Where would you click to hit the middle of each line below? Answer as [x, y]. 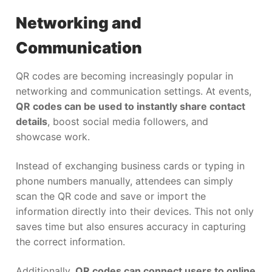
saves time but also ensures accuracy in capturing [131, 226]
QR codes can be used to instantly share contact [131, 107]
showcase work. [53, 137]
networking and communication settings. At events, [134, 91]
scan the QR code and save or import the [111, 196]
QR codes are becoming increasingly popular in [124, 76]
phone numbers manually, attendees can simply [124, 181]
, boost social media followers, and [128, 122]
